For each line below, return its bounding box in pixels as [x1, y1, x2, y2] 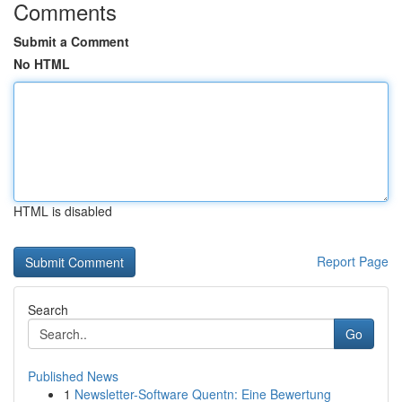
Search [28, 301, 68, 319]
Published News [28, 367, 118, 385]
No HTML [13, 55, 70, 73]
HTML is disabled [13, 202, 112, 220]
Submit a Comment [13, 32, 129, 50]
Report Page [317, 252, 389, 270]
